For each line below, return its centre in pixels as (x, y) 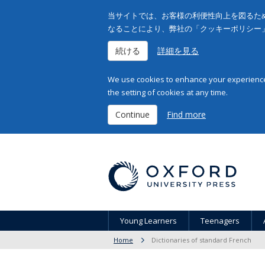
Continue (132, 114)
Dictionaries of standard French (201, 240)
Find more (186, 114)
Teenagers (220, 221)
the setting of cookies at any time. (168, 92)
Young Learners (148, 221)
